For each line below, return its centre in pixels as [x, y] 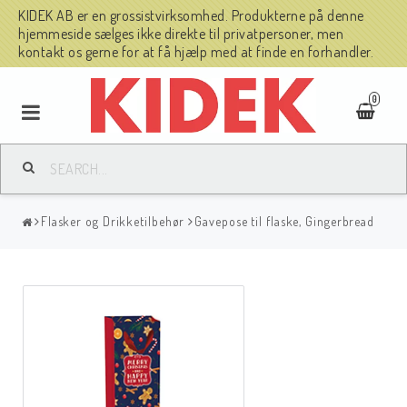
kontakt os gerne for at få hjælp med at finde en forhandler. [196, 52]
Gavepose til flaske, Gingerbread [285, 221]
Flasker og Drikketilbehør [113, 221]
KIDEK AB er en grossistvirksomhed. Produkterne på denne [191, 15]
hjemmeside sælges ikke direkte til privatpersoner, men [181, 34]
